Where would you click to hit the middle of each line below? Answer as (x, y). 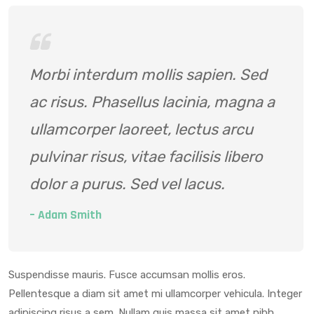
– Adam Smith (66, 215)
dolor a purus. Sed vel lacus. (127, 184)
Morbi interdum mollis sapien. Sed (148, 75)
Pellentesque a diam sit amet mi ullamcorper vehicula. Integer (155, 294)
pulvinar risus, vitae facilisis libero (146, 157)
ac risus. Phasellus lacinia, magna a (152, 102)
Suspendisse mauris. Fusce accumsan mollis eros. (127, 275)
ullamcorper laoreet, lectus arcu (141, 130)
